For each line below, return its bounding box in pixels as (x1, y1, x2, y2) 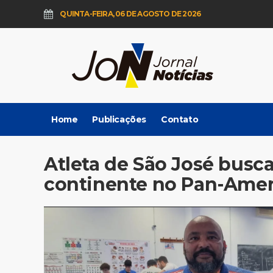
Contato (161, 114, 199, 125)
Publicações (92, 114, 147, 125)
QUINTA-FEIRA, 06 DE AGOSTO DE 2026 (58, 9, 201, 18)
